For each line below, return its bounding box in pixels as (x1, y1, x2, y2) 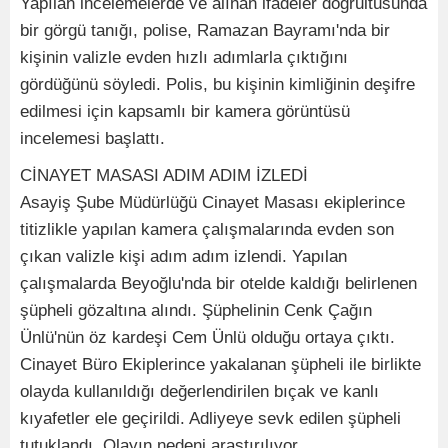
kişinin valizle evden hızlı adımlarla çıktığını (20, 48, 348, 68)
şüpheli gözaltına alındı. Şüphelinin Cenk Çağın (20, 301, 372, 321)
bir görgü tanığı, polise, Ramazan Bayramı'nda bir (20, 21, 390, 41)
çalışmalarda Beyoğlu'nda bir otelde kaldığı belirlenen (20, 274, 417, 294)
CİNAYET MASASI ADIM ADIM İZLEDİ (20, 166, 308, 186)
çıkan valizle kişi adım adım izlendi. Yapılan (20, 247, 347, 267)
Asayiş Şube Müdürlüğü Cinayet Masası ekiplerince (20, 193, 405, 213)
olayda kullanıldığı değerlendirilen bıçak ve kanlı (20, 382, 379, 402)
